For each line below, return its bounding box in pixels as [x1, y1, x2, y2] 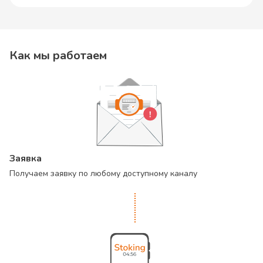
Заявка [9, 152, 42, 165]
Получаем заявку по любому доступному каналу [9, 168, 197, 179]
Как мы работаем [9, 48, 107, 63]
